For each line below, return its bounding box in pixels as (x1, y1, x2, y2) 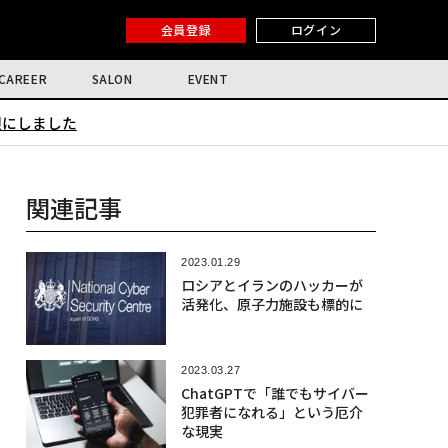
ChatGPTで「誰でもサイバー (180, 383, 369, 404)
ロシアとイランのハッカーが (180, 275, 363, 295)
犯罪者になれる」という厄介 (180, 402, 363, 423)
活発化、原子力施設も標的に (180, 294, 363, 314)
